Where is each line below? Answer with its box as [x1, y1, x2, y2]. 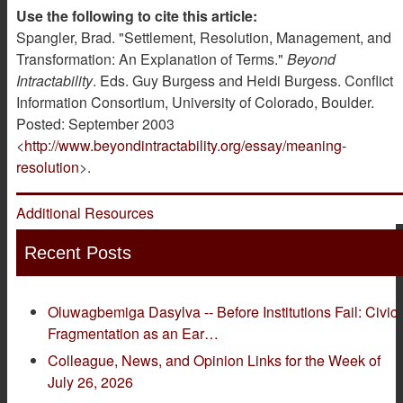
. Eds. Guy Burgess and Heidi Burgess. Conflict [93, 70, 393, 92]
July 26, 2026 [48, 371, 134, 392]
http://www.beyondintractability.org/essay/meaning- [24, 135, 346, 157]
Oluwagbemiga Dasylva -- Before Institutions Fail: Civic [48, 300, 399, 322]
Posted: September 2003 [16, 113, 175, 135]
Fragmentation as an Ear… [48, 322, 219, 344]
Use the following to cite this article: [16, 5, 257, 27]
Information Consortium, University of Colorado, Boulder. [16, 92, 374, 113]
